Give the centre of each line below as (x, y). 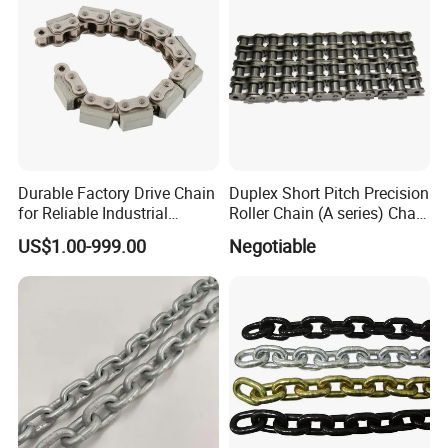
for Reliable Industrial (93, 212)
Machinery (55, 232)
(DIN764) (260, 232)
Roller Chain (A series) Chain (328, 212)
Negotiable (272, 245)
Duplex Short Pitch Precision (328, 192)
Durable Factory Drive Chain (117, 192)
